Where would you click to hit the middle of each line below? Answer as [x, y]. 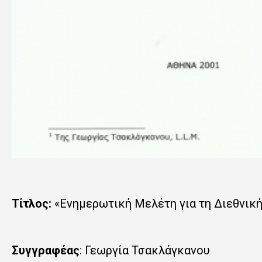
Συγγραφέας [46, 250]
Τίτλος [30, 204]
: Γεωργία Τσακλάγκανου [145, 250]
